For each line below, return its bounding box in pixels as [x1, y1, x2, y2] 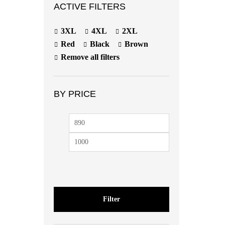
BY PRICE [54, 89, 96, 99]
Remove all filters [61, 53, 120, 61]
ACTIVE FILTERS [54, 2, 126, 12]
